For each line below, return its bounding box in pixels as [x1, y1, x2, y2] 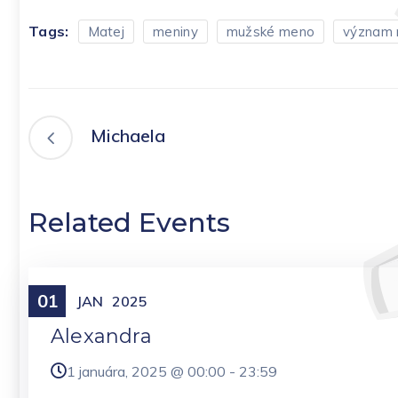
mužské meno [226, 22, 315, 40]
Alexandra [51, 323, 152, 348]
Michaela [91, 124, 165, 147]
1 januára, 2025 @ [67, 362, 187, 380]
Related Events [28, 205, 230, 239]
